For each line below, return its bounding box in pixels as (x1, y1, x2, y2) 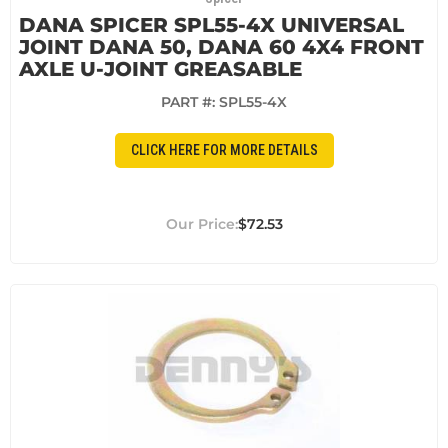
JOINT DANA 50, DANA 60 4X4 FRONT (19, 34, 424, 59)
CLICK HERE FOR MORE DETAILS (130, 142, 318, 159)
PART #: (161, 92, 219, 111)
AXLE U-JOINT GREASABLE (19, 56, 302, 81)
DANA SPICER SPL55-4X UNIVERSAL (19, 12, 404, 37)
